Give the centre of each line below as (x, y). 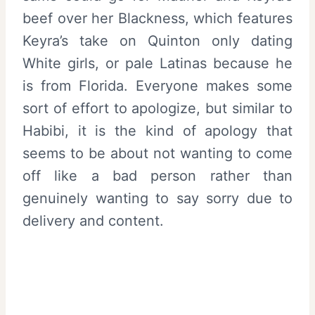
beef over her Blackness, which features (157, 18)
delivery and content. (93, 220)
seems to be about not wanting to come (157, 153)
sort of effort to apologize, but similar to (157, 108)
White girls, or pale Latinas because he (157, 63)
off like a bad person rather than (157, 175)
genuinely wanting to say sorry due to (157, 198)
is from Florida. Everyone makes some (157, 85)
